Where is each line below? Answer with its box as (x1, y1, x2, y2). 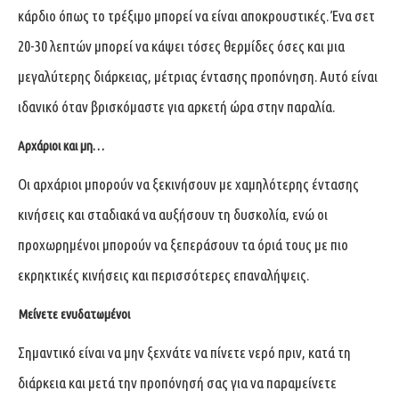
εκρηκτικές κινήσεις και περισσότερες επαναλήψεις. (18, 265, 309, 283)
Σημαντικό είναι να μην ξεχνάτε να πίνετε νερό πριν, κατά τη (18, 343, 351, 361)
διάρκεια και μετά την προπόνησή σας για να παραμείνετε (18, 373, 337, 391)
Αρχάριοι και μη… (18, 137, 104, 153)
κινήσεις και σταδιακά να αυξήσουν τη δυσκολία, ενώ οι (18, 205, 328, 223)
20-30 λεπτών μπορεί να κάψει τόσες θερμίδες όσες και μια (18, 37, 345, 54)
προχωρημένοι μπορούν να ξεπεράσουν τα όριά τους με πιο (18, 235, 348, 253)
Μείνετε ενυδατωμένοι (18, 305, 130, 322)
